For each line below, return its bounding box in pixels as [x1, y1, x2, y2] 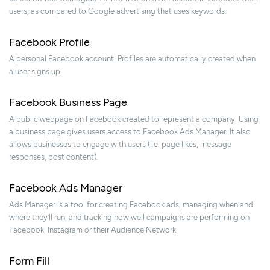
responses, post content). [9, 152, 98, 162]
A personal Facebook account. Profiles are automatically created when [9, 54, 256, 64]
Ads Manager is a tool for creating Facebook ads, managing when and [9, 200, 253, 210]
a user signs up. [9, 67, 62, 77]
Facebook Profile [9, 36, 90, 49]
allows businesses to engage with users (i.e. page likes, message [9, 140, 231, 149]
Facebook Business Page [9, 96, 127, 110]
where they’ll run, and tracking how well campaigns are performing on [9, 213, 250, 222]
